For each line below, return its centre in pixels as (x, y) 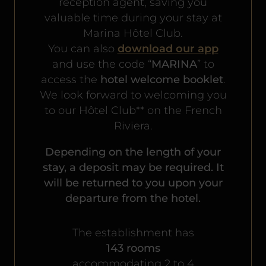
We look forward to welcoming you (133, 95)
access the (70, 80)
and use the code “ (102, 64)
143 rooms (133, 248)
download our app (168, 49)
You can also (83, 49)
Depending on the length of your (133, 152)
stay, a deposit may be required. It (133, 167)
